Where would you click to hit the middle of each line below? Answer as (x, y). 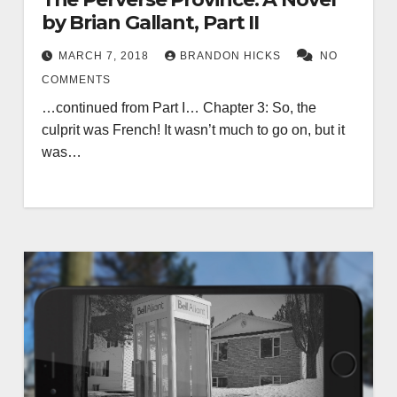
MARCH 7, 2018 (105, 56)
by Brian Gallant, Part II (150, 23)
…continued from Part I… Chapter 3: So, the (179, 108)
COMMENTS (76, 80)
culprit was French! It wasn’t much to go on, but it (193, 130)
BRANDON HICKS (232, 56)
